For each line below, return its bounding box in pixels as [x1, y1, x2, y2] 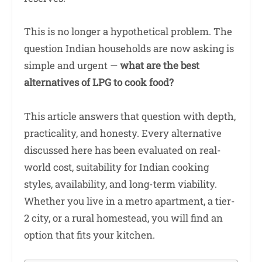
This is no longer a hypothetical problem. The [24, 25, 232, 39]
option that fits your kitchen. [24, 227, 155, 242]
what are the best [120, 58, 199, 73]
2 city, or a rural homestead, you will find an [24, 211, 223, 225]
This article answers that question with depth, [24, 109, 236, 123]
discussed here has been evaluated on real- [24, 143, 221, 157]
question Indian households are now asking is [24, 42, 234, 56]
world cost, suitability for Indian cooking [24, 160, 209, 174]
